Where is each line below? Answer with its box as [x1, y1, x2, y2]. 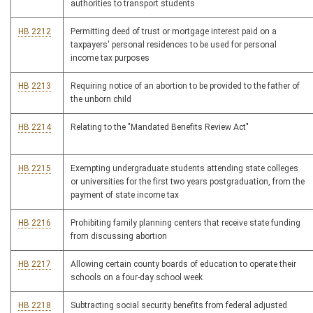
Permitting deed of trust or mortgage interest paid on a [71, 27, 277, 36]
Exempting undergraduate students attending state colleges [71, 163, 298, 173]
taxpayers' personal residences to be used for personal [71, 40, 277, 50]
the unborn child [71, 94, 131, 104]
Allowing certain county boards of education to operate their [71, 259, 296, 269]
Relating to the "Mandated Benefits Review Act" [71, 122, 249, 132]
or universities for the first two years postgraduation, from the [71, 177, 305, 187]
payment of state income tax [71, 190, 179, 200]
